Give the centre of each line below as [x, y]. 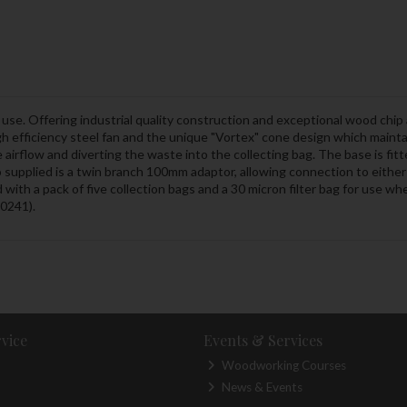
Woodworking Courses [283, 365]
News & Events [261, 387]
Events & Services [263, 341]
